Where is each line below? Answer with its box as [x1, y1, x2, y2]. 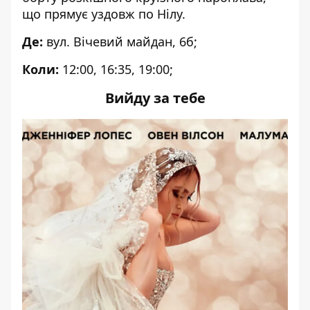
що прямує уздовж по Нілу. [22, 5, 185, 22]
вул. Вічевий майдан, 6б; [43, 33, 197, 50]
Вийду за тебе [104, 88, 206, 107]
